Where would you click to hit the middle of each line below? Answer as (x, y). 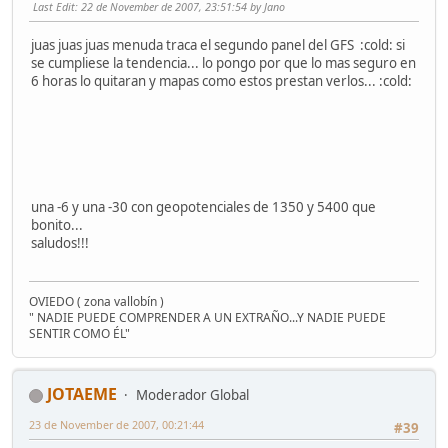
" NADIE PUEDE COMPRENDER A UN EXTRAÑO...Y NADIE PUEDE (207, 317)
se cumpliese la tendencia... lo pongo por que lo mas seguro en (223, 62)
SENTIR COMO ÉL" (79, 333)
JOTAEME (82, 394)
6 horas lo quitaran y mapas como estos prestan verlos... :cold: (221, 80)
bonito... (57, 224)
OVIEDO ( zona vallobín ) (96, 301)
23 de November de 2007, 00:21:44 (116, 424)
